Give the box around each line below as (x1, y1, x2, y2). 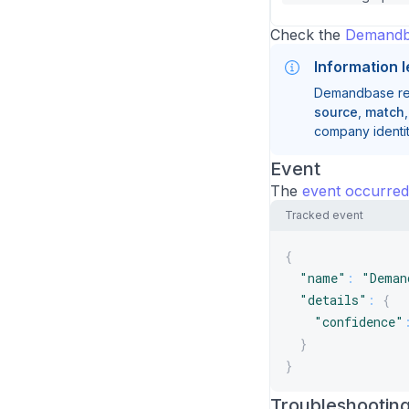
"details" (299, 291, 367, 309)
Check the (270, 26, 345, 45)
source (314, 104, 358, 121)
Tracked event (285, 208, 363, 223)
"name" (299, 269, 346, 288)
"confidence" (314, 313, 404, 331)
